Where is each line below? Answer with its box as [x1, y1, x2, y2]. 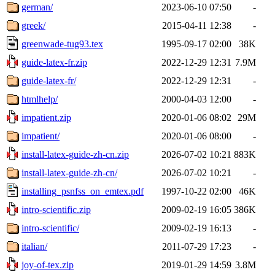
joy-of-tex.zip [21, 259, 74, 270]
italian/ [21, 241, 47, 252]
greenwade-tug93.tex [21, 38, 103, 49]
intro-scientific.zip [21, 204, 91, 215]
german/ [21, 1, 53, 12]
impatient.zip [21, 112, 71, 123]
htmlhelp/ [21, 93, 58, 104]
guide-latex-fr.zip [21, 56, 87, 68]
